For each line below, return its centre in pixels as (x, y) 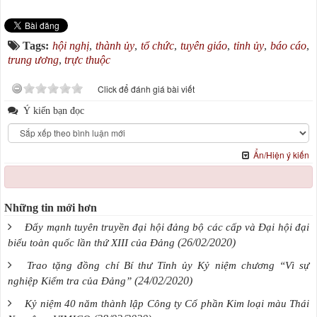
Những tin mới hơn (51, 207)
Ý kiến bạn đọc (52, 110)
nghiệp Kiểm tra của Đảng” (70, 281)
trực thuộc (87, 59)
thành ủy (115, 45)
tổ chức (157, 45)
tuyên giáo (203, 45)
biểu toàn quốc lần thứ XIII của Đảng (91, 242)
